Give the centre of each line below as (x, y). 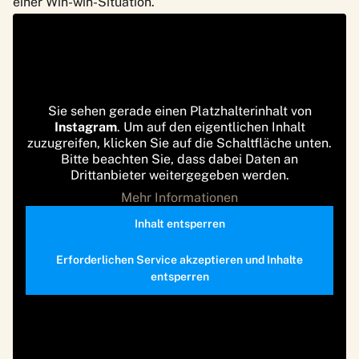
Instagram (85, 127)
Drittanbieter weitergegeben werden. (179, 175)
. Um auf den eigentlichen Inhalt (211, 127)
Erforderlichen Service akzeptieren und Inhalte (179, 259)
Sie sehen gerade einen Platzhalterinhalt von (179, 111)
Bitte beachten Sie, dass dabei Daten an (179, 159)
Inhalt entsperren (179, 223)
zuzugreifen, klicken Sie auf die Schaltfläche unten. (179, 143)
